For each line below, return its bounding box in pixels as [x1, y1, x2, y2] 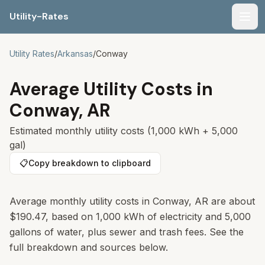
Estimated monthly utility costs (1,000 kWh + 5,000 [9, 125, 238, 137]
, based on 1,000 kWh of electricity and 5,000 [46, 211, 251, 222]
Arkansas [57, 49, 93, 59]
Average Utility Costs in [9, 77, 213, 101]
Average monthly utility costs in [9, 195, 153, 207]
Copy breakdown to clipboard [28, 158, 151, 168]
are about [208, 195, 255, 207]
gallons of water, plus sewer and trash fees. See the [9, 226, 244, 238]
